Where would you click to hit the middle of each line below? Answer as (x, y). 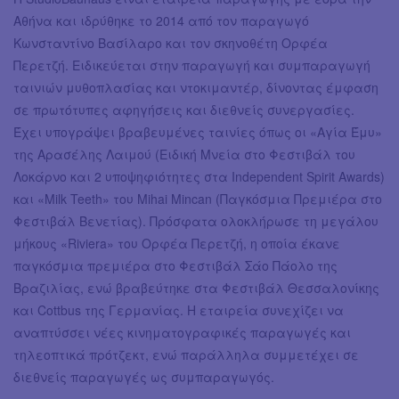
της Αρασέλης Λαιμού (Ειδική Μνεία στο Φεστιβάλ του (184, 155)
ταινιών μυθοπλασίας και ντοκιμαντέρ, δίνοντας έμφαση (196, 88)
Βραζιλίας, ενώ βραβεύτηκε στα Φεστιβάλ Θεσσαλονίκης (196, 288)
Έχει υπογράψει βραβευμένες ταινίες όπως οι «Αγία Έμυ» (198, 132)
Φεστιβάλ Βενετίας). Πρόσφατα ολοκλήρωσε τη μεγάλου (196, 221)
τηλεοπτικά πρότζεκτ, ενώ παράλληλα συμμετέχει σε (186, 355)
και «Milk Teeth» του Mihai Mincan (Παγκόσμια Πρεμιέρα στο (198, 199)
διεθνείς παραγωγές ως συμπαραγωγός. (144, 377)
